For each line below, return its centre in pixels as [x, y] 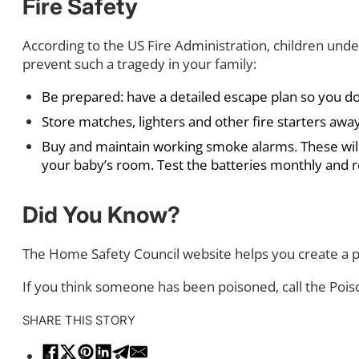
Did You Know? [101, 214]
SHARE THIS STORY [79, 320]
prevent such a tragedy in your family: [139, 63]
